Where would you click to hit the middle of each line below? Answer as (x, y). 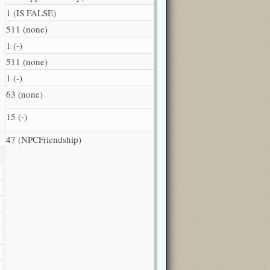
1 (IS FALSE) (31, 12)
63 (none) (24, 94)
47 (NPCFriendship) (44, 139)
